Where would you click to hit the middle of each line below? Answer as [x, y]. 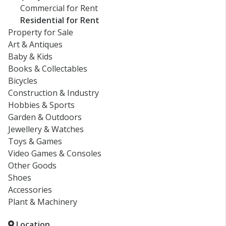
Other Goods [32, 166]
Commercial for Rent [59, 8]
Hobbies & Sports [41, 105]
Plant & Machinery [43, 202]
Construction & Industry [53, 93]
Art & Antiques [35, 45]
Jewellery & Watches [46, 129]
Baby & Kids [30, 57]
